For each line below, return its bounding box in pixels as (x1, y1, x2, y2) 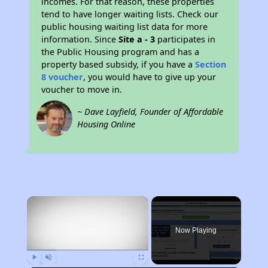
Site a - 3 (118, 33, 156, 45)
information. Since (41, 33, 119, 45)
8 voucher (41, 71, 84, 83)
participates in (155, 33, 216, 45)
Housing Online (77, 118, 136, 130)
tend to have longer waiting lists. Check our (41, 8, 219, 20)
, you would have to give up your (83, 71, 217, 83)
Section (195, 59, 227, 70)
